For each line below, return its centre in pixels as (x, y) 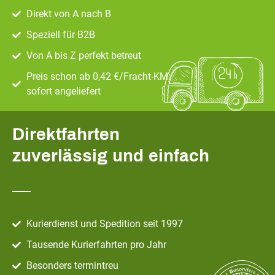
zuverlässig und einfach (111, 156)
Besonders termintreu (72, 265)
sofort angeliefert (63, 91)
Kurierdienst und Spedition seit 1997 (104, 224)
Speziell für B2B (60, 35)
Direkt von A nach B (68, 14)
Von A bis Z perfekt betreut (83, 56)
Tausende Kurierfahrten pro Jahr (96, 245)
